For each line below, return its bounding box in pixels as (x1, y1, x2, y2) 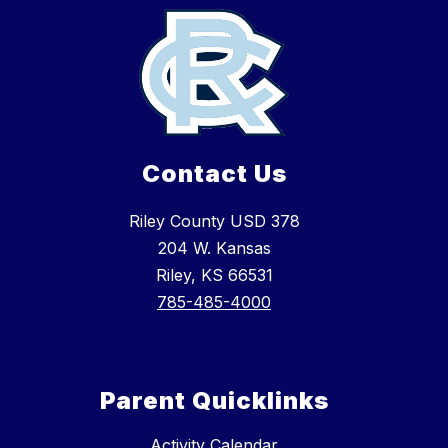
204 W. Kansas (157, 238, 271, 259)
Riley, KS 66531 (155, 265, 273, 286)
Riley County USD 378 (128, 211, 300, 232)
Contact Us (141, 159, 287, 189)
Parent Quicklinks (99, 386, 329, 416)
